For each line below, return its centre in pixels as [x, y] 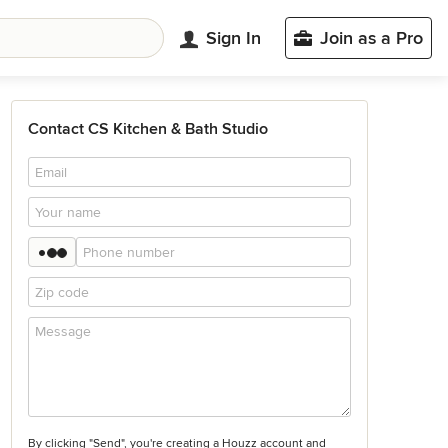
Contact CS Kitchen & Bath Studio [148, 129]
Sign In [233, 37]
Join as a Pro [371, 38]
